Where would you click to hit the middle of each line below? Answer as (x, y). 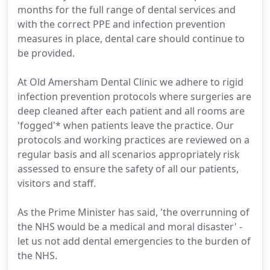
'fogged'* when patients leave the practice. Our (126, 125)
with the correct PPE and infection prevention (121, 24)
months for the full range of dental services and (127, 10)
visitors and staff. (57, 183)
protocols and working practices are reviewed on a (133, 140)
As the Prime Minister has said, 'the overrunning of (133, 212)
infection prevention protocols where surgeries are (134, 96)
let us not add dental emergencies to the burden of (134, 241)
